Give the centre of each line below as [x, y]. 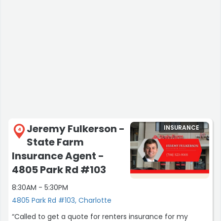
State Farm [55, 142]
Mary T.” [25, 10]
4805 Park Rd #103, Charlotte [62, 201]
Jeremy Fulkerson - [76, 129]
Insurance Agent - [58, 156]
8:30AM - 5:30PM [40, 188]
